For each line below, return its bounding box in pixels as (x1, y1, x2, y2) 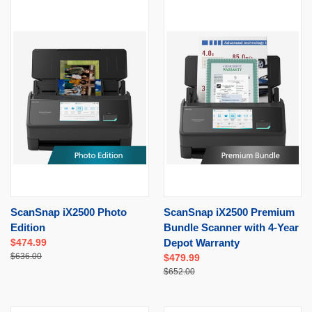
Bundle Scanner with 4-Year (163, 221, 299, 233)
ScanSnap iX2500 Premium (163, 205, 295, 218)
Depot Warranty (163, 236, 240, 249)
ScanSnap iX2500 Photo (10, 205, 127, 218)
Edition (10, 221, 45, 233)
